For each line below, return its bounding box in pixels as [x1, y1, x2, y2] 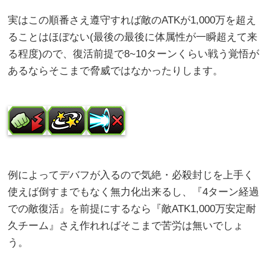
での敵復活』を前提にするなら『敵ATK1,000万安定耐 [8, 203, 257, 215]
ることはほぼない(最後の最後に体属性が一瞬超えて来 [8, 31, 258, 43]
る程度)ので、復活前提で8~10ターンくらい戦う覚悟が [8, 48, 260, 60]
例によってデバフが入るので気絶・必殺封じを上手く [8, 169, 254, 181]
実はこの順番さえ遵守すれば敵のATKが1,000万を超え [8, 14, 257, 27]
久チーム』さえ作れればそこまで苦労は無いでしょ [8, 220, 244, 232]
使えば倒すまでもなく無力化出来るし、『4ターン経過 [8, 186, 260, 198]
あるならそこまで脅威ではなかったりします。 [8, 65, 224, 77]
